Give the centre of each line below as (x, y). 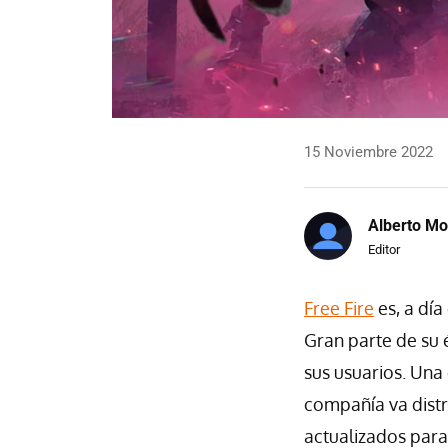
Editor (384, 250)
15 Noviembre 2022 (368, 151)
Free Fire (339, 307)
